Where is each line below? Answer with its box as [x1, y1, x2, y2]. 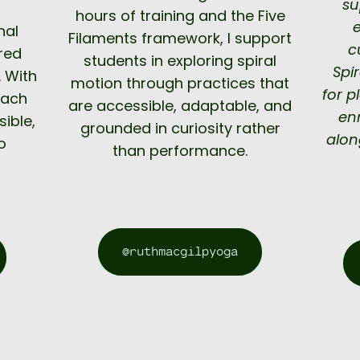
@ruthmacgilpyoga [122, 246, 238, 259]
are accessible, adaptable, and [68, 96, 292, 117]
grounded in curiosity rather [80, 118, 280, 139]
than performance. [112, 141, 247, 162]
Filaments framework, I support [68, 28, 292, 49]
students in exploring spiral [84, 51, 276, 72]
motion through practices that [71, 73, 289, 94]
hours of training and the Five [75, 6, 285, 27]
